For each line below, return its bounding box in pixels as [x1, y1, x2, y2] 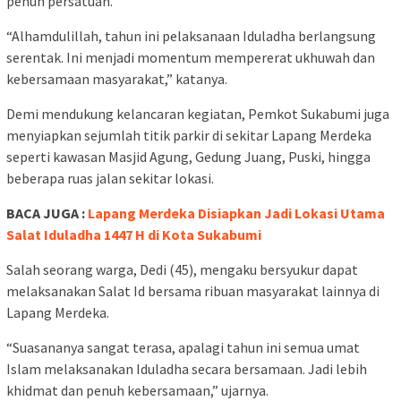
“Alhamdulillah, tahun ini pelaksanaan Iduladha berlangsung [6, 26, 376, 45]
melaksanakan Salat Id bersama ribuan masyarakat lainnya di [6, 281, 380, 300]
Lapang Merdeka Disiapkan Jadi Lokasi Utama [88, 203, 385, 222]
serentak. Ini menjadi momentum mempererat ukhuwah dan [6, 47, 375, 66]
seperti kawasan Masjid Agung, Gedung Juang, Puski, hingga [6, 147, 371, 166]
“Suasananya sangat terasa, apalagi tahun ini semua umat [6, 337, 360, 356]
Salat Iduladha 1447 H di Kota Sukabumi [6, 225, 261, 243]
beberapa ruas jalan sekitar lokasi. [6, 168, 214, 187]
